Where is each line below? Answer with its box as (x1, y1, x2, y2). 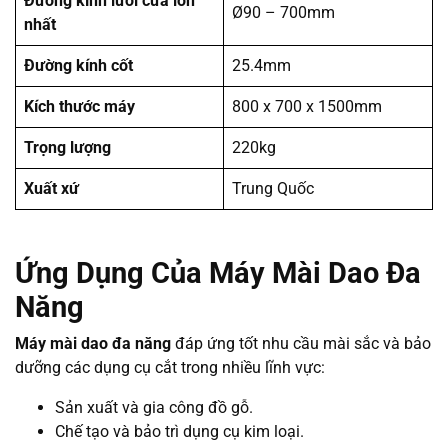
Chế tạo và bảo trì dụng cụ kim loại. (55, 422, 304, 442)
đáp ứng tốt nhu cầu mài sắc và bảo (171, 334, 431, 354)
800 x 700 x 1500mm (232, 97, 382, 117)
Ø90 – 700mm (232, 3, 335, 23)
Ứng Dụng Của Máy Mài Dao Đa (15, 256, 421, 291)
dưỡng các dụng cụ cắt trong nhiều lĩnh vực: (15, 358, 325, 378)
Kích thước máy (24, 97, 135, 117)
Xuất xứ (24, 179, 79, 199)
